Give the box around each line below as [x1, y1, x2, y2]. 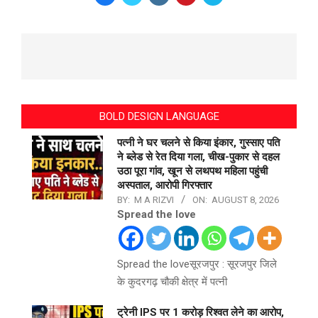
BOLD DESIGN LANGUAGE [99, 110, 219, 124]
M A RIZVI [134, 194, 174, 206]
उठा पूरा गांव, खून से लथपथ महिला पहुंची [117, 165, 268, 178]
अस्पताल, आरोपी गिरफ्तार [117, 179, 212, 192]
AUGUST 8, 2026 [212, 194, 279, 206]
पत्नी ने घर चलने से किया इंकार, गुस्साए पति [117, 136, 280, 150]
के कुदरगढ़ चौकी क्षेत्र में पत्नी [117, 275, 227, 289]
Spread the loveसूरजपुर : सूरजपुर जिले [117, 258, 277, 271]
